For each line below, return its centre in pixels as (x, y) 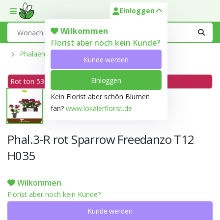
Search (18, 28)
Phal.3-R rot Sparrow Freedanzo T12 (101, 139)
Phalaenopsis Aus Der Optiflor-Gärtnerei (83, 54)
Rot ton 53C (29, 81)
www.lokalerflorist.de (99, 108)
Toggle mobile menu (42, 16)
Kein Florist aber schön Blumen (100, 96)
